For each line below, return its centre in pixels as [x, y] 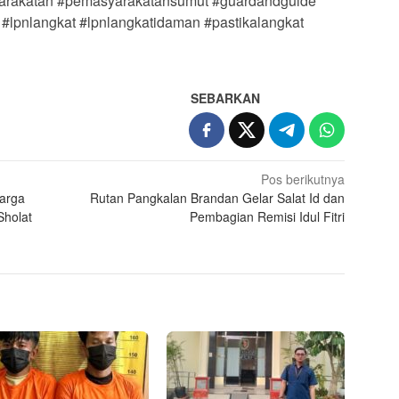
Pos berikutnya [303, 179]
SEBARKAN [226, 98]
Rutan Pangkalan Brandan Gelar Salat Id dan [218, 198]
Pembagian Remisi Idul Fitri [268, 217]
